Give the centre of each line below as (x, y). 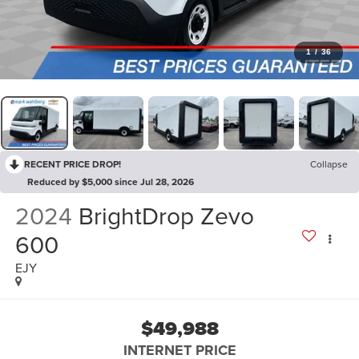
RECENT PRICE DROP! (73, 163)
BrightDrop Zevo (166, 216)
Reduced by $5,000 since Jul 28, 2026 (111, 181)
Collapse (329, 163)
